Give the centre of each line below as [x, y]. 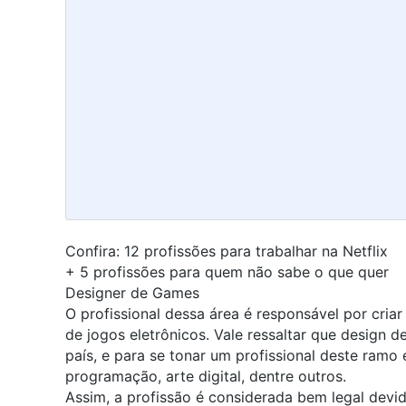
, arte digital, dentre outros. [252, 377]
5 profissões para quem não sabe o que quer [234, 272]
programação [111, 377]
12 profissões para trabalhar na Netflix [256, 251]
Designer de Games [132, 293]
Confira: [95, 251]
